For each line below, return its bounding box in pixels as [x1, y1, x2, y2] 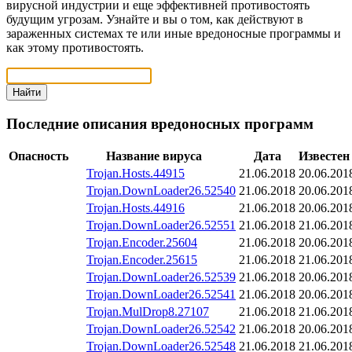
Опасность [9, 149, 68, 163]
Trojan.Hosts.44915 [86, 167, 185, 181]
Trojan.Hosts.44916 [86, 201, 185, 215]
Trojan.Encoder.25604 [86, 236, 197, 250]
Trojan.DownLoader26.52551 [86, 218, 236, 233]
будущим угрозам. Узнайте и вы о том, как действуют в [6, 13, 303, 26]
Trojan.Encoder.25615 [86, 253, 197, 267]
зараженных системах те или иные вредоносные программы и [6, 27, 341, 40]
